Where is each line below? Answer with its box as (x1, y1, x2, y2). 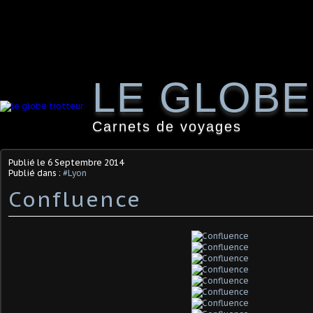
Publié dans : (8, 168, 63, 178)
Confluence (8, 185, 141, 212)
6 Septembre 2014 (48, 157, 124, 168)
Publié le (8, 157, 48, 168)
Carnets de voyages (92, 119, 242, 134)
